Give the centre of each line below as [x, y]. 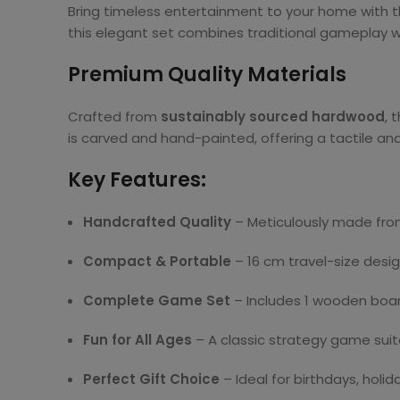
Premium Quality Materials [207, 75]
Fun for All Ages [137, 340]
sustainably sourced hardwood [273, 117]
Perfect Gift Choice [151, 379]
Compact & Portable [157, 261]
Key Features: [137, 180]
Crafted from [114, 117]
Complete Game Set [157, 300]
